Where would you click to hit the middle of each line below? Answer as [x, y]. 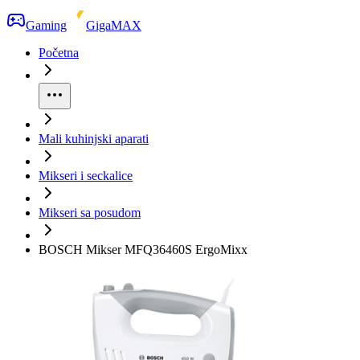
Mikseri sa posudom [90, 213]
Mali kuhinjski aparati [94, 139]
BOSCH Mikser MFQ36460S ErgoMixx [143, 250]
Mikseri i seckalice [86, 176]
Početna [59, 53]
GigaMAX [114, 25]
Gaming [46, 25]
